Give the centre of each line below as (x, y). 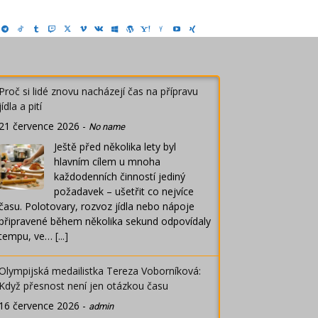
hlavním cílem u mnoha (107, 162)
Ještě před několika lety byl (115, 147)
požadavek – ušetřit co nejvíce (124, 192)
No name (107, 127)
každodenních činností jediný (120, 177)
